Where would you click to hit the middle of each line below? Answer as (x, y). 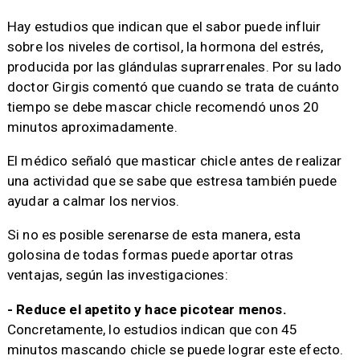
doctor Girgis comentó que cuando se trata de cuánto (173, 87)
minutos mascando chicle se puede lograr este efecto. (175, 349)
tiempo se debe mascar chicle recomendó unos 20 (163, 107)
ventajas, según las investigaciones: (117, 275)
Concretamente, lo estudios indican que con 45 (152, 329)
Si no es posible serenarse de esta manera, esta (154, 235)
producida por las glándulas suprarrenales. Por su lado (174, 67)
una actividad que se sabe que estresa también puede (172, 181)
